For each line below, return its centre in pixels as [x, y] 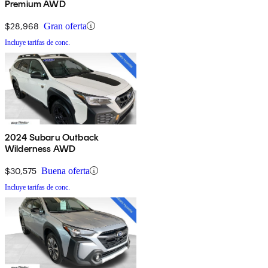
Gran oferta [65, 26]
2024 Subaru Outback [52, 137]
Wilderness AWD [40, 148]
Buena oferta [66, 170]
